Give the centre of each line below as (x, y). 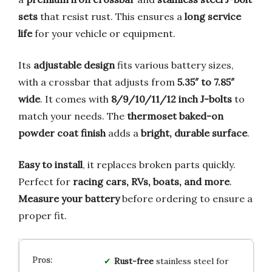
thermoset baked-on (175, 116)
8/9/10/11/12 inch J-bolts (172, 99)
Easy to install (50, 164)
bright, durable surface (194, 133)
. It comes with (76, 99)
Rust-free (134, 261)
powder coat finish (62, 133)
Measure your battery (69, 198)
